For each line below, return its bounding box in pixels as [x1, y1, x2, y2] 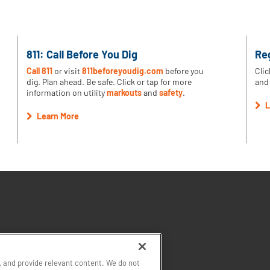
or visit [52, 66, 83, 77]
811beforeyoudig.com [82, 66, 164, 77]
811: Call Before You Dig [27, 48, 138, 61]
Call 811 [27, 66, 53, 77]
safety [159, 87, 183, 98]
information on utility [27, 87, 107, 98]
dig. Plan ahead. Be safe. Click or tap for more [27, 77, 192, 87]
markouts [107, 87, 142, 98]
